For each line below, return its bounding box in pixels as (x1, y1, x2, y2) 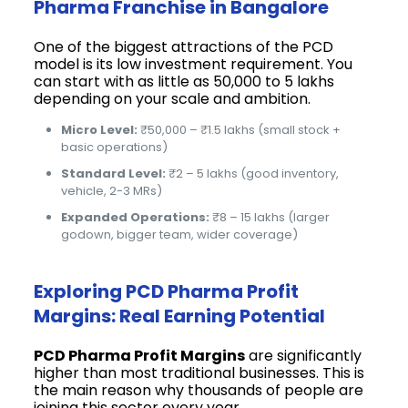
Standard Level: (61, 164, 167, 182)
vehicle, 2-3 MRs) (61, 181, 163, 199)
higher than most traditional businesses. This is (34, 362, 365, 383)
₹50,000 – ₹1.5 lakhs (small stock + (138, 120, 342, 138)
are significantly (245, 344, 362, 366)
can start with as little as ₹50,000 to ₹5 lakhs (34, 70, 335, 92)
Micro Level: (61, 120, 138, 138)
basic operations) (61, 138, 168, 156)
